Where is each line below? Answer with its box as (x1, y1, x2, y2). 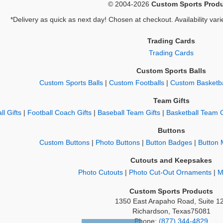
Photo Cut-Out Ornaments (128, 169, 212, 177)
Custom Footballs (109, 79, 164, 87)
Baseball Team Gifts (97, 109, 160, 117)
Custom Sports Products (129, 188, 213, 196)
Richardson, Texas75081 (132, 208, 211, 216)
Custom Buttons (39, 139, 90, 147)
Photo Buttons (95, 139, 140, 147)
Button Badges (145, 139, 192, 147)
